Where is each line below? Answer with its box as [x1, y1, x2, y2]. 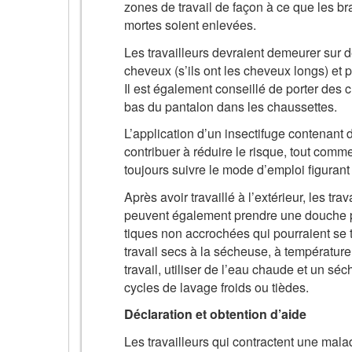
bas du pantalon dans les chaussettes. [124, 97, 337, 115]
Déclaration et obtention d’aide [124, 305, 306, 324]
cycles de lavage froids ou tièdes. [124, 277, 309, 296]
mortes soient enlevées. [124, 16, 256, 35]
